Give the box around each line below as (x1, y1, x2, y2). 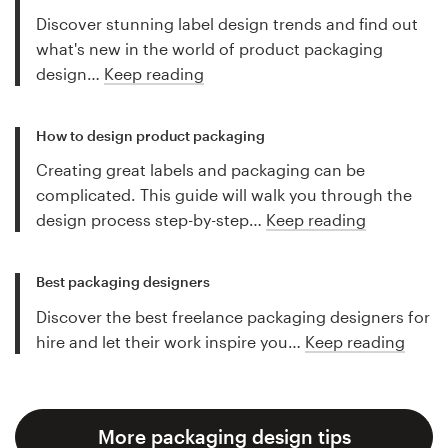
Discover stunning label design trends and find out (36, 13, 418, 33)
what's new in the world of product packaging (36, 38, 383, 58)
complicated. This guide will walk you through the (36, 185, 412, 205)
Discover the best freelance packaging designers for (36, 306, 430, 326)
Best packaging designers (36, 272, 210, 290)
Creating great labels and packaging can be (36, 160, 365, 180)
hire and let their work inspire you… (36, 331, 305, 351)
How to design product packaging (36, 126, 265, 144)
